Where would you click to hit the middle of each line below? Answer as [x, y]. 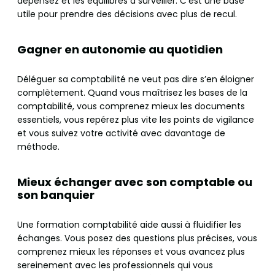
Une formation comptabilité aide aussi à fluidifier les [129, 225]
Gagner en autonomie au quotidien [120, 50]
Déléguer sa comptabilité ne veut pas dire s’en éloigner [136, 79]
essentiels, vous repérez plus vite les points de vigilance [136, 120]
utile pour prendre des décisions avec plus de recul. [127, 14]
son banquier [56, 195]
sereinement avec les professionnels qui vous [115, 265]
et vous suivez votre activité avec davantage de [121, 134]
